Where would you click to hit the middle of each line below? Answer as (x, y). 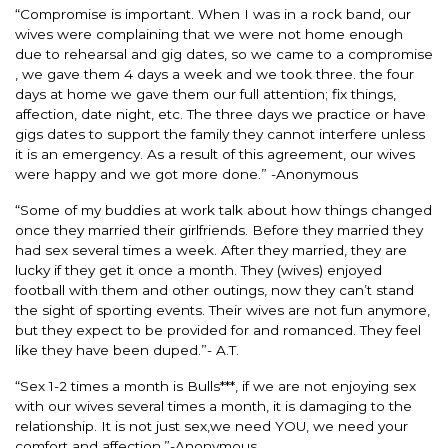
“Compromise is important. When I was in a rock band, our (213, 13)
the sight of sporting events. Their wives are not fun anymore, (222, 309)
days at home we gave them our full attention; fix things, (205, 93)
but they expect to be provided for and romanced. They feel (218, 329)
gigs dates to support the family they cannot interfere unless (220, 133)
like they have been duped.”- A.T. (127, 349)
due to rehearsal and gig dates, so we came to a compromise (224, 53)
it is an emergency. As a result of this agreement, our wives (215, 153)
